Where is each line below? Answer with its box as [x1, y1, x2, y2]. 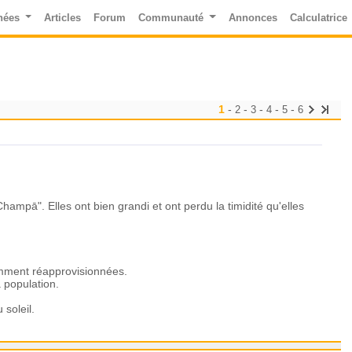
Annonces [228, 11, 277, 24]
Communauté [138, 11, 207, 24]
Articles [44, 11, 82, 24]
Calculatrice [289, 11, 347, 24]
